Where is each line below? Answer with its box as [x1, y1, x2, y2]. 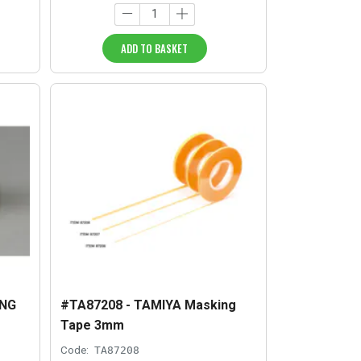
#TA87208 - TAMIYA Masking [60, 297, 237, 313]
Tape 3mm [60, 317, 125, 334]
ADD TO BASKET [121, 39, 189, 56]
